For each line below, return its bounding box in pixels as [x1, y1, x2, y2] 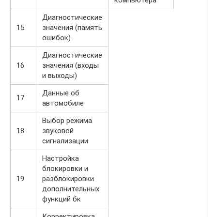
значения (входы [42, 61, 99, 70]
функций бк [42, 194, 81, 203]
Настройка [42, 154, 79, 163]
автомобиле [42, 98, 84, 108]
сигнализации [42, 136, 88, 145]
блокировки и [42, 164, 88, 173]
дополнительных [42, 184, 99, 193]
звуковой [42, 126, 74, 135]
